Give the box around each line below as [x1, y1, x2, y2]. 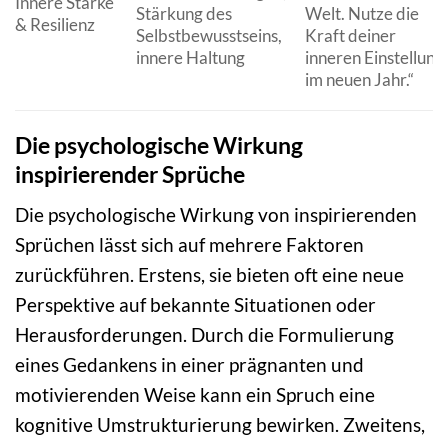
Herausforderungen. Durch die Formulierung [15, 323, 394, 347]
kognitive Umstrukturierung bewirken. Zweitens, [15, 413, 425, 437]
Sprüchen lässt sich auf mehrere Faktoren [15, 233, 364, 257]
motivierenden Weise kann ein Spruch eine [15, 383, 375, 407]
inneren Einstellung [304, 47, 444, 69]
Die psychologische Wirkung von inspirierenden [15, 203, 417, 227]
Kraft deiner [304, 25, 396, 47]
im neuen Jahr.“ [304, 69, 414, 91]
